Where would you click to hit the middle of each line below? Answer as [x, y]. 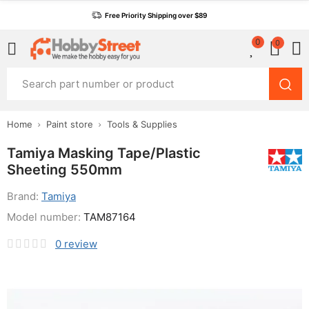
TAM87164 [110, 217]
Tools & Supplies [142, 124]
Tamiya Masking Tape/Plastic [104, 153]
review [81, 244]
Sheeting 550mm [64, 170]
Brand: [24, 196]
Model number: [45, 217]
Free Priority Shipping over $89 [156, 15]
